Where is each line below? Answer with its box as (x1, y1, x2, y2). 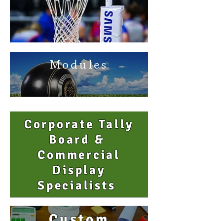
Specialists (37, 178, 120, 193)
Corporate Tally (24, 116, 134, 132)
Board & (49, 132, 109, 147)
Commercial (37, 147, 120, 162)
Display (52, 162, 106, 178)
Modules (50, 57, 108, 73)
